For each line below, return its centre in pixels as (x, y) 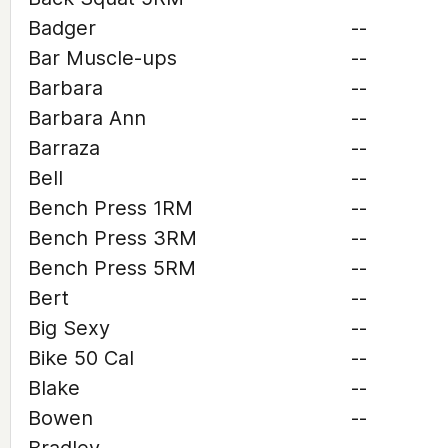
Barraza (64, 148)
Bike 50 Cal (81, 358)
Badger (62, 28)
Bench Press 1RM (110, 208)
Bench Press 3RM (112, 238)
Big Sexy (69, 328)
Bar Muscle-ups (102, 58)
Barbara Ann (87, 118)
